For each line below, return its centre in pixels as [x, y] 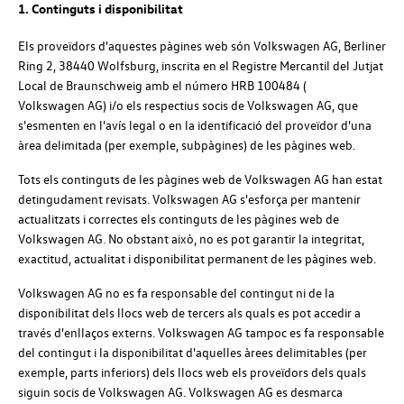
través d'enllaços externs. [88, 333]
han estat [356, 179]
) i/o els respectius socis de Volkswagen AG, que [230, 106]
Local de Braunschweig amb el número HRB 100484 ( [162, 86]
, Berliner [362, 46]
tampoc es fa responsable [313, 333]
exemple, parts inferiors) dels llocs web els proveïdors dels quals [192, 372]
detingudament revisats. [85, 199]
